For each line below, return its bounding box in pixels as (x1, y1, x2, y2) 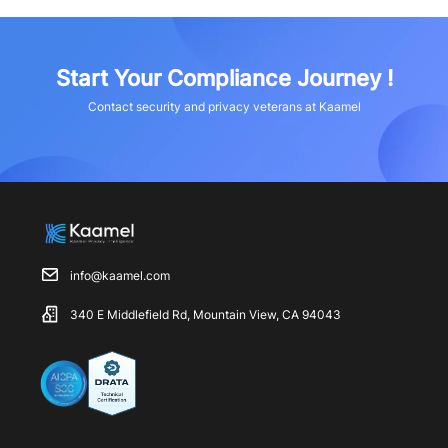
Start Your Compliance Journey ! (55, 64, 393, 91)
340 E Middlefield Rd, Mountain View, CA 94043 (70, 307, 341, 322)
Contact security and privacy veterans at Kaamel (87, 98, 361, 114)
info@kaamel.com (70, 268, 170, 283)
